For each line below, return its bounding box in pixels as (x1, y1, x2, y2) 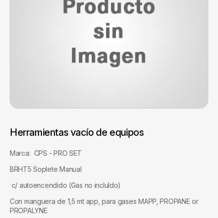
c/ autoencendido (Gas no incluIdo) (10, 181, 121, 189)
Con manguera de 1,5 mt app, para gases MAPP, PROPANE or (10, 197, 199, 205)
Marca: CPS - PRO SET (10, 148, 82, 157)
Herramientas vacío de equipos (10, 126, 144, 138)
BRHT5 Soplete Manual (10, 164, 82, 173)
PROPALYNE (10, 206, 50, 215)
